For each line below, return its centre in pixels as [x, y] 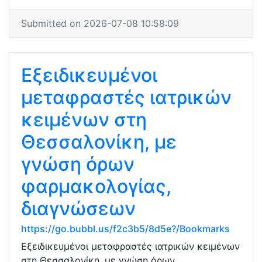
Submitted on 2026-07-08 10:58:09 [100, 23]
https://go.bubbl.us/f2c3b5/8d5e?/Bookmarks [125, 229]
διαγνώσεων [78, 208]
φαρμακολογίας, [96, 186]
